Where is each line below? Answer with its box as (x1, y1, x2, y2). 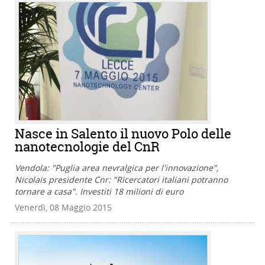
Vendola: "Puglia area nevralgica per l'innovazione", (15, 161, 218, 173)
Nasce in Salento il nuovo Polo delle (15, 124, 231, 143)
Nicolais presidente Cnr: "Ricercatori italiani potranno (15, 173, 228, 185)
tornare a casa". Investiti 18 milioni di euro (15, 185, 183, 197)
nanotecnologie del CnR (15, 137, 160, 156)
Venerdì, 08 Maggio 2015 (15, 201, 112, 213)
